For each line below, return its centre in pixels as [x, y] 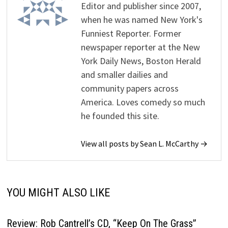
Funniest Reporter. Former [131, 33]
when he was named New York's [142, 19]
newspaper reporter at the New [141, 47]
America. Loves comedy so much [143, 102]
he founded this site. [120, 116]
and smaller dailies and [125, 74]
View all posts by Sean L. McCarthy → [145, 143]
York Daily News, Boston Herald [141, 61]
